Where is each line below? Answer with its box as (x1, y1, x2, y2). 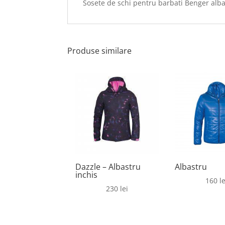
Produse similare (67, 45, 132, 56)
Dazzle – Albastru (75, 161, 141, 172)
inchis (75, 169, 98, 180)
